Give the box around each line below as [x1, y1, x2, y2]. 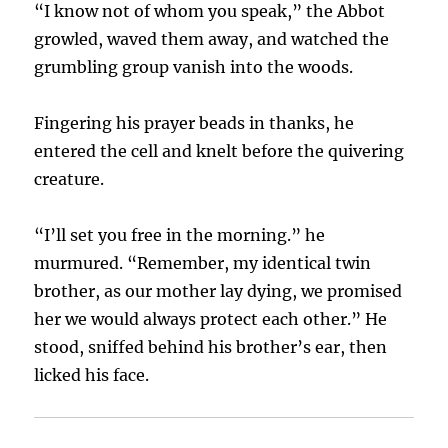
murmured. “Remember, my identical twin [34, 253, 372, 274]
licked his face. [34, 365, 150, 386]
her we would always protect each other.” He [34, 309, 388, 330]
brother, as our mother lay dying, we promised [34, 281, 403, 302]
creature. [34, 169, 105, 190]
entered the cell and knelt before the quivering [34, 141, 405, 162]
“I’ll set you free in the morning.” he [34, 225, 326, 246]
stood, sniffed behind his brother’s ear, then [34, 337, 388, 358]
